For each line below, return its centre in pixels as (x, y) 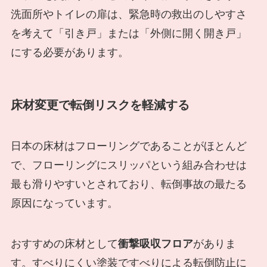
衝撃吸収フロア (155, 244)
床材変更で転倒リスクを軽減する (100, 105)
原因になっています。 (64, 204)
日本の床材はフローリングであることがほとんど (128, 146)
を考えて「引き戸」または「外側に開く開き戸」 (128, 33)
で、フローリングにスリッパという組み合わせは (128, 165)
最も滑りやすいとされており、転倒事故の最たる (128, 184)
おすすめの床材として (64, 244)
